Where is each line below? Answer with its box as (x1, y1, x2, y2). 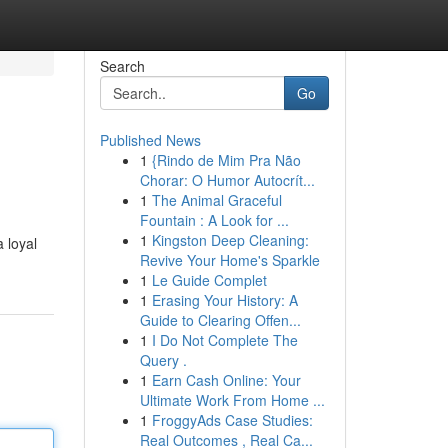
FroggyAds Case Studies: (151, 410, 313, 430)
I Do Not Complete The (151, 330, 298, 350)
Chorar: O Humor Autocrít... (139, 170, 315, 190)
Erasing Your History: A (151, 290, 298, 310)
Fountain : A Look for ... (139, 210, 289, 230)
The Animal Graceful (151, 190, 282, 210)
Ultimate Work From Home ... (139, 390, 325, 410)
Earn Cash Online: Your (151, 370, 301, 390)
